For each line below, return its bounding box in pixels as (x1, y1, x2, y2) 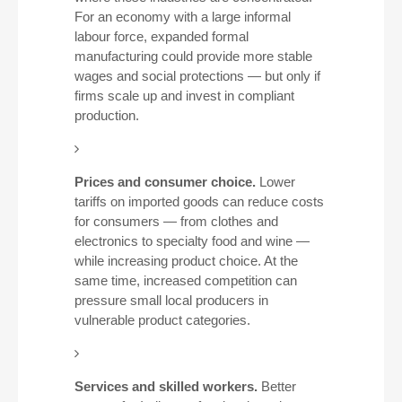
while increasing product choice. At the (74, 253, 298, 268)
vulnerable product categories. (74, 312, 250, 328)
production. (74, 108, 139, 123)
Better (257, 379, 296, 394)
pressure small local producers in (74, 293, 268, 308)
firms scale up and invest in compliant (74, 88, 294, 103)
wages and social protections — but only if (74, 68, 320, 83)
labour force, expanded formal (74, 29, 249, 44)
